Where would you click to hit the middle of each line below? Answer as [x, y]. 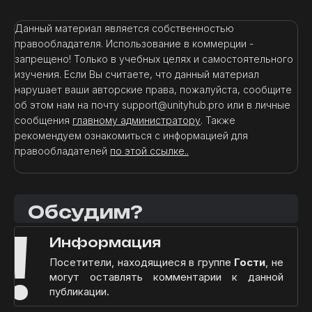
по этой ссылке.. [149, 151]
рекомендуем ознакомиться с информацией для [131, 135]
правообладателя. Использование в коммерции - [134, 44]
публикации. [79, 291]
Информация [105, 242]
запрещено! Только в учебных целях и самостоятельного [154, 59]
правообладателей [62, 151]
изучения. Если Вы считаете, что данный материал [137, 74]
